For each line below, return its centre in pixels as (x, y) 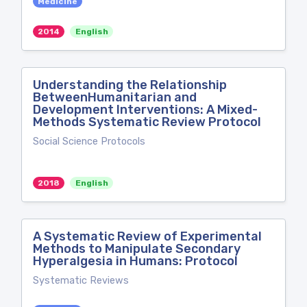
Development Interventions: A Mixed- (145, 110)
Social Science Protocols (89, 142)
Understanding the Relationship (130, 85)
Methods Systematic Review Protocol (147, 122)
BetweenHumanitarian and (115, 97)
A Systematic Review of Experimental (147, 236)
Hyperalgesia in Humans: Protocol (135, 261)
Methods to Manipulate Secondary (137, 249)
